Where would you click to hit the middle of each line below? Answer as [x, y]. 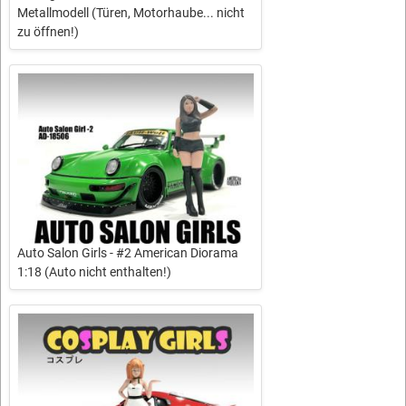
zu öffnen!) [48, 32]
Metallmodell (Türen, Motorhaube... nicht [131, 13]
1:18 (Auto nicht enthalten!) [94, 271]
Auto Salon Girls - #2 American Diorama [128, 252]
